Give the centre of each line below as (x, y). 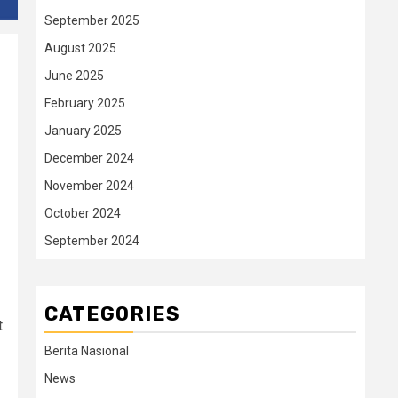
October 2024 (83, 213)
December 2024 (89, 158)
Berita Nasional (87, 351)
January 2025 (83, 131)
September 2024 (92, 241)
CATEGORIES (112, 314)
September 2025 (92, 20)
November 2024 (89, 186)
